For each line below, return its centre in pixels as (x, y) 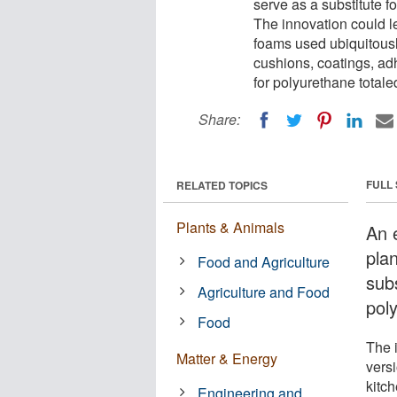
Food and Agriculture (264, 261)
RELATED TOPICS (222, 185)
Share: (219, 119)
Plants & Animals (230, 227)
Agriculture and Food (264, 292)
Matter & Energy (227, 358)
